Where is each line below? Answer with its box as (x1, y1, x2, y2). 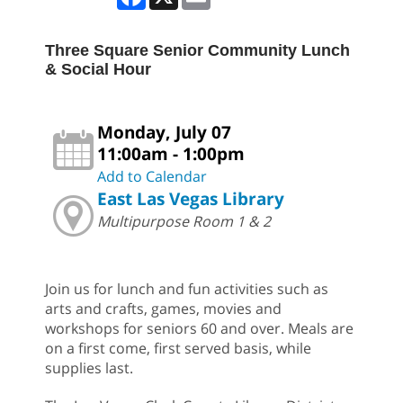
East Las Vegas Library (97, 186, 284, 210)
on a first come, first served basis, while (45, 337, 311, 358)
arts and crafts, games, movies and (45, 298, 282, 318)
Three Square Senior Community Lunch (45, 40, 350, 59)
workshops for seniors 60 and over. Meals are (45, 318, 354, 338)
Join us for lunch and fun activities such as (45, 278, 328, 299)
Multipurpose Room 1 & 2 (97, 210, 271, 231)
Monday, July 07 (97, 120, 231, 143)
